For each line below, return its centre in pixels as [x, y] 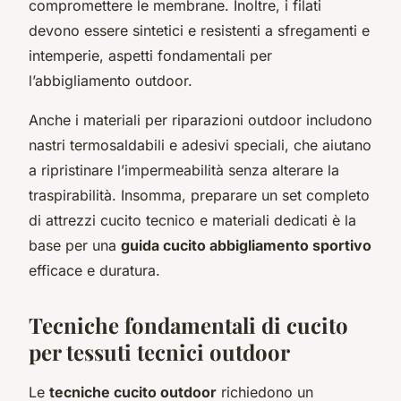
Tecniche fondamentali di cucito [188, 324]
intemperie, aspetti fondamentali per [150, 55]
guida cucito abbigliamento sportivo [246, 245]
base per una [75, 245]
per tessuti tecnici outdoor [159, 351]
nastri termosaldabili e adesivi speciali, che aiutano [200, 145]
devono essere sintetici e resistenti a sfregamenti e [199, 30]
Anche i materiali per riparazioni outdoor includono [200, 119]
